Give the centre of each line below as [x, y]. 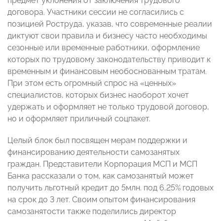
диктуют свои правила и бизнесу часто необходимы [107, 36]
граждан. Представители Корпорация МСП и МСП [102, 164]
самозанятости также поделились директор [92, 212]
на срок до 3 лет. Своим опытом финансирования [101, 200]
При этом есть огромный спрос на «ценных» [92, 83]
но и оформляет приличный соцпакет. [79, 119]
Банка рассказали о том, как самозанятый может [101, 176]
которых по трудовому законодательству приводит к [109, 60]
